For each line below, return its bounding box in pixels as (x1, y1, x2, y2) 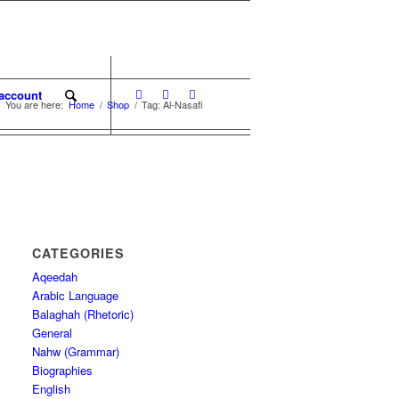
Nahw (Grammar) (32, 343, 120, 360)
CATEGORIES (32, 244, 126, 262)
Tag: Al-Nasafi (142, 97, 203, 111)
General (32, 324, 73, 341)
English (32, 380, 71, 397)
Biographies (32, 362, 94, 379)
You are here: (5, 97, 63, 111)
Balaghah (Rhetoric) (32, 305, 134, 322)
